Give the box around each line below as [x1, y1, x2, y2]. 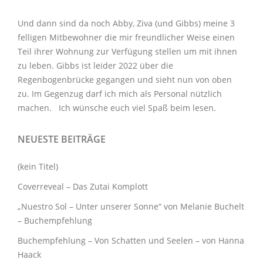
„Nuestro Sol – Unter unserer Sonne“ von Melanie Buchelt [18, 201, 244, 213]
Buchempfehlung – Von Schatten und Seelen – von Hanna [18, 235, 244, 247]
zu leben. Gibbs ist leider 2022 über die [18, 60, 173, 72]
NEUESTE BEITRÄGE [18, 133, 106, 146]
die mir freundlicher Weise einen [102, 32, 235, 43]
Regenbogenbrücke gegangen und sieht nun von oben [18, 74, 232, 86]
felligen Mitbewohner [18, 32, 102, 43]
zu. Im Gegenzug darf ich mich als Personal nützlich [18, 88, 222, 100]
